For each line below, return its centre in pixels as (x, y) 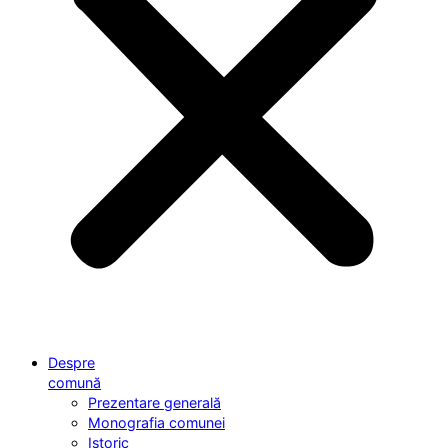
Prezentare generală (154, 402)
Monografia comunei (156, 422)
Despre (71, 362)
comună (74, 382)
